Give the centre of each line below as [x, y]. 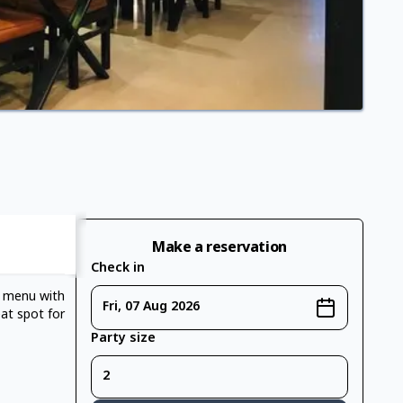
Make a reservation [219, 248]
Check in [118, 268]
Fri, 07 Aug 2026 [151, 307]
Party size [123, 338]
